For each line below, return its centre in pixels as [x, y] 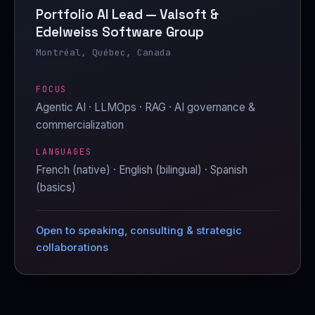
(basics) [56, 187]
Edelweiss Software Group [120, 32]
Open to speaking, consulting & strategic [139, 230]
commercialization [80, 124]
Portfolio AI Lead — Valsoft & [127, 14]
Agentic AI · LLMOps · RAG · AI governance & [146, 107]
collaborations [72, 247]
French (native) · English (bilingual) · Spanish [142, 169]
